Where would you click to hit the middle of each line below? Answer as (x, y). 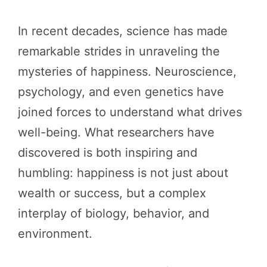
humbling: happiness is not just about (123, 173)
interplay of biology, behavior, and (114, 213)
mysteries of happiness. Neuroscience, (127, 71)
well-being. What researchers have (116, 132)
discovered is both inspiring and (108, 152)
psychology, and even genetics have (121, 91)
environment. (55, 233)
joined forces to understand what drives (130, 112)
